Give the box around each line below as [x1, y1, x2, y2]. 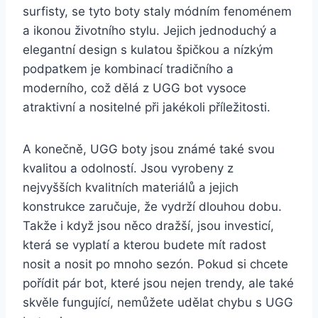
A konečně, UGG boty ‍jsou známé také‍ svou [23, 141, 275, 156]
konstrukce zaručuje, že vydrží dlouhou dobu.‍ [23, 199, 282, 214]
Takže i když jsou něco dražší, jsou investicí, [23, 218, 274, 233]
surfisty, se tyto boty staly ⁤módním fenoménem [23, 4, 292, 18]
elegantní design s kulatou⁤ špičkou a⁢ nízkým [23, 42, 273, 57]
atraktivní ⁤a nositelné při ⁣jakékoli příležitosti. [23, 99, 270, 114]
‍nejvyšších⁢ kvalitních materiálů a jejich [23, 180, 238, 194]
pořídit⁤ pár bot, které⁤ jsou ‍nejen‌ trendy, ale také [23, 275, 294, 290]
